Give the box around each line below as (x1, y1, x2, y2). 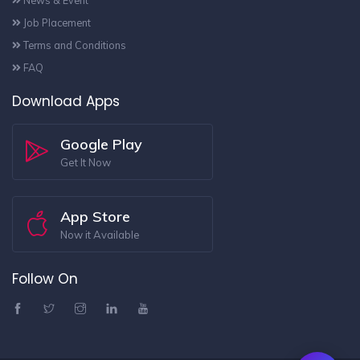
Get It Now (60, 156, 111, 170)
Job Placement (21, 16, 91, 30)
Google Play (60, 135, 142, 154)
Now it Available (60, 228, 140, 242)
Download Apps (12, 92, 120, 112)
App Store (60, 207, 130, 227)
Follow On (12, 269, 78, 289)
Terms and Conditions (21, 39, 126, 52)
